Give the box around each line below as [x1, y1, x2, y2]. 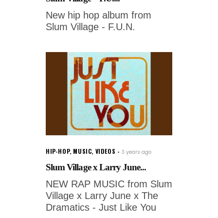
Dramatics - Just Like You [46, 202, 156, 213]
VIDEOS [95, 147, 116, 156]
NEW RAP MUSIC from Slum [46, 179, 172, 190]
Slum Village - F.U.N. [46, 21, 135, 33]
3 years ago [122, 148, 152, 156]
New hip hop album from [46, 10, 151, 21]
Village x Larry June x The [46, 190, 158, 201]
